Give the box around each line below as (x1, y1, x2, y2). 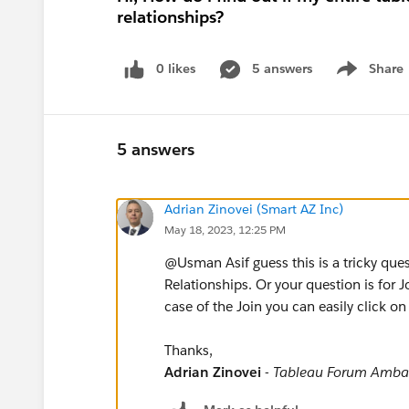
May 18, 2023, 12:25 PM (164, 221, 286, 237)
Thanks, (164, 341, 213, 359)
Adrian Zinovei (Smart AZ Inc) (164, 200, 343, 217)
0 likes (156, 60, 195, 77)
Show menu (330, 69, 404, 87)
